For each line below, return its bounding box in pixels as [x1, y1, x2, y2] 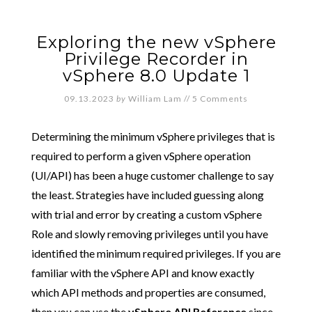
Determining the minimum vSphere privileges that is [31, 130, 275, 143]
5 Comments [192, 93, 248, 104]
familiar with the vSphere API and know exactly [31, 266, 254, 279]
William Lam [128, 93, 182, 104]
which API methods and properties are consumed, [31, 286, 265, 299]
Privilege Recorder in [63, 49, 249, 69]
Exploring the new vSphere [36, 32, 276, 52]
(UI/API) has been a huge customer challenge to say [31, 169, 274, 182]
